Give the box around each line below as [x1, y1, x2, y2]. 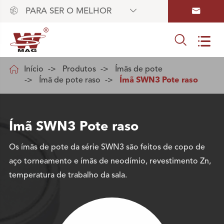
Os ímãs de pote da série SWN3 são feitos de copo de [8, 143, 205, 151]
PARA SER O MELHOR [23, 7, 129, 15]
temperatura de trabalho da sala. [8, 171, 127, 179]
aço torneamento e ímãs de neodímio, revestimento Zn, [8, 157, 211, 165]
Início [23, 65, 43, 73]
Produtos [62, 65, 96, 73]
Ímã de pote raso [38, 76, 100, 84]
